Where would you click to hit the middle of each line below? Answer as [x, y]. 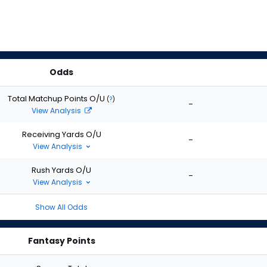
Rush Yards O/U [61, 170]
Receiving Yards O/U [61, 134]
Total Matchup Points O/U [57, 98]
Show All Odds [61, 207]
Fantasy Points [61, 241]
